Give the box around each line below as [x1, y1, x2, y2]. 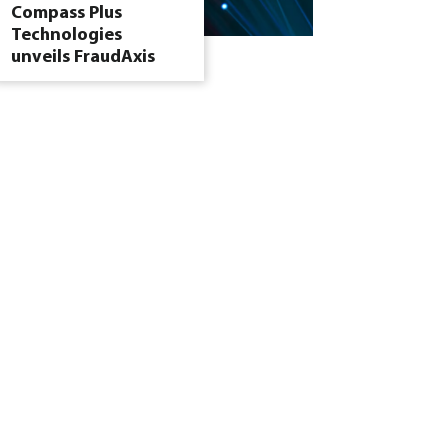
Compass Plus [11, 3, 123, 23]
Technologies [11, 25, 123, 45]
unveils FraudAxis [11, 47, 156, 67]
